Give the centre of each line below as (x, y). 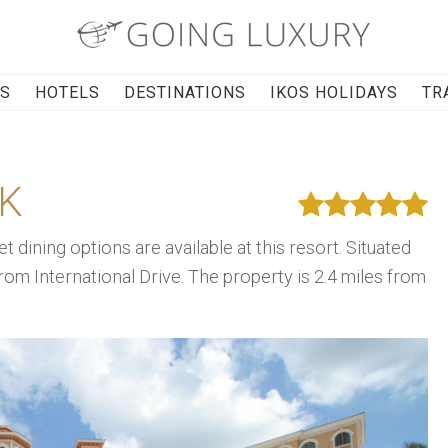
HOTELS (68, 92)
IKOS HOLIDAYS (334, 92)
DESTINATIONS (185, 92)
